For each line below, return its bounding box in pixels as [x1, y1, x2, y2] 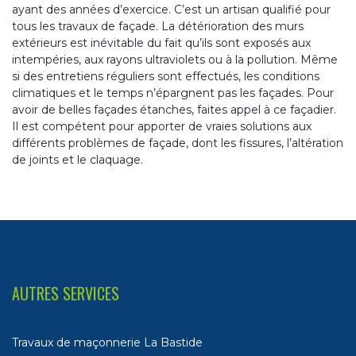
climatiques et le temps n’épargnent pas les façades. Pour [12, 86, 334, 101]
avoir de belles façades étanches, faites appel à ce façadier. [12, 103, 336, 118]
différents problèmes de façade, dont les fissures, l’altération [12, 136, 343, 151]
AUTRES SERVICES [12, 281, 119, 306]
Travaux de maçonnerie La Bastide [12, 335, 203, 350]
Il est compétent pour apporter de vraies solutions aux [12, 119, 311, 134]
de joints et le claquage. [12, 153, 143, 168]
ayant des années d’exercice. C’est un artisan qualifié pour [12, 2, 331, 17]
